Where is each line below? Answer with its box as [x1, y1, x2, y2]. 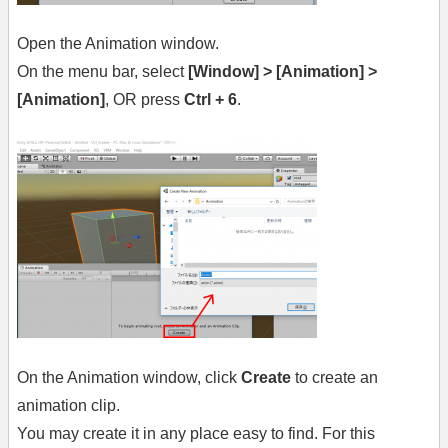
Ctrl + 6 [184, 91, 237, 109]
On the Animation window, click [17, 368, 241, 386]
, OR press [105, 91, 184, 109]
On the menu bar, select [17, 63, 188, 81]
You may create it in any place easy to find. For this [17, 424, 375, 442]
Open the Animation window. [17, 35, 219, 53]
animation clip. [17, 396, 120, 414]
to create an [291, 368, 378, 386]
